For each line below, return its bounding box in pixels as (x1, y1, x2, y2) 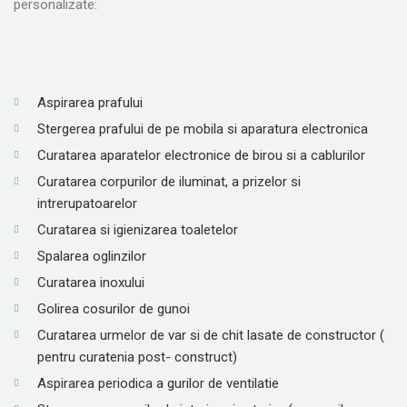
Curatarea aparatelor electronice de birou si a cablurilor (37, 147, 365, 164)
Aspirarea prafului (37, 94, 143, 112)
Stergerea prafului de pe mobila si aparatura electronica (37, 121, 368, 138)
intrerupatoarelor (37, 195, 137, 213)
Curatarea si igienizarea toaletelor (37, 222, 238, 239)
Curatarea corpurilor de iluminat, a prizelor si (37, 174, 301, 191)
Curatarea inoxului (37, 274, 144, 292)
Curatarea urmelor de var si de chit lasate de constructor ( (37, 327, 384, 344)
